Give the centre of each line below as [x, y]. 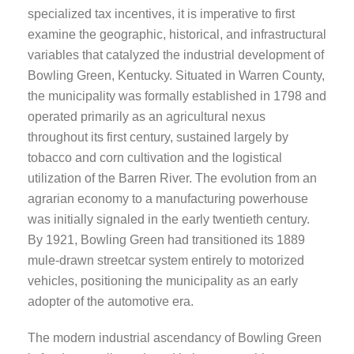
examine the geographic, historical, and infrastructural [177, 34]
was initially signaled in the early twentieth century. [169, 219]
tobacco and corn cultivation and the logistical [155, 157]
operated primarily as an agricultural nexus [147, 116]
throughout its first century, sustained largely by [158, 137]
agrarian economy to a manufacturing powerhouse [168, 198]
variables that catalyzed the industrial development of [176, 55]
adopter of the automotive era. [111, 301]
